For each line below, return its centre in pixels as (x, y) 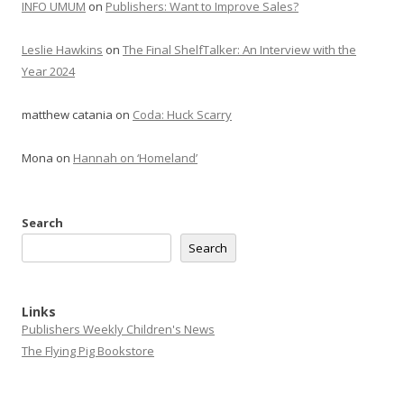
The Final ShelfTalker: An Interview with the (239, 50)
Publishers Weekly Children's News (118, 329)
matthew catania (67, 115)
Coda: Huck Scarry (182, 115)
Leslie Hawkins (62, 50)
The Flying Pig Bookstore (88, 351)
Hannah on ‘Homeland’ (135, 158)
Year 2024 (48, 71)
